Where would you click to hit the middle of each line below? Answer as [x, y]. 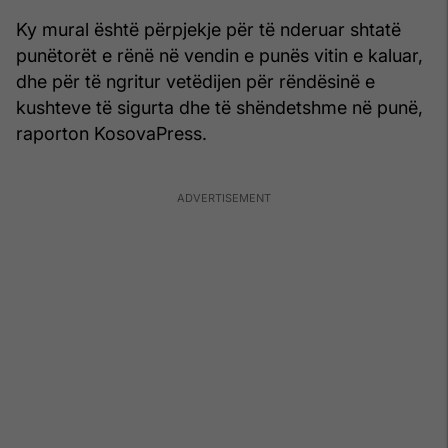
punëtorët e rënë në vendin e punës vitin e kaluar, [219, 55]
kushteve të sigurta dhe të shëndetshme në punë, [219, 107]
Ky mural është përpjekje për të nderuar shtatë [208, 29]
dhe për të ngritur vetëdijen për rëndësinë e [195, 81]
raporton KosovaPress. [111, 133]
